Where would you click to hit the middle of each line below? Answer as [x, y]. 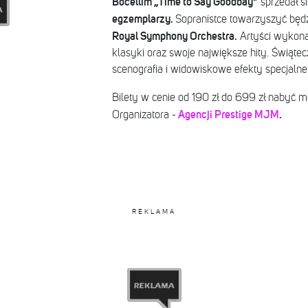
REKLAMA [154, 211]
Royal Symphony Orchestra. [174, 36]
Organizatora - [145, 115]
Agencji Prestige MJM [228, 114]
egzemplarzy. [143, 19]
